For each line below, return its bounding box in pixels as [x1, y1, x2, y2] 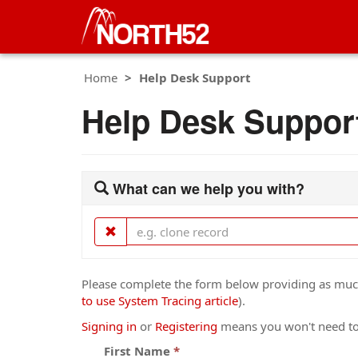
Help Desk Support [139, 70, 251, 86]
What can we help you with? [113, 178, 304, 199]
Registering [155, 317, 217, 334]
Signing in [82, 317, 137, 334]
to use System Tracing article [82, 292, 238, 308]
